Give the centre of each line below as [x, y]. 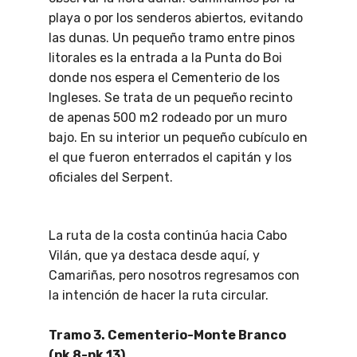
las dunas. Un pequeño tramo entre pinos [172, 38]
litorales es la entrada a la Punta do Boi [165, 58]
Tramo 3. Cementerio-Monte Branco [167, 335]
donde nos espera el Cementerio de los [164, 78]
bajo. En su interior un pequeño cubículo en [178, 138]
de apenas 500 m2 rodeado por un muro [168, 118]
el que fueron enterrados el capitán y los [170, 158]
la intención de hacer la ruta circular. [159, 296]
